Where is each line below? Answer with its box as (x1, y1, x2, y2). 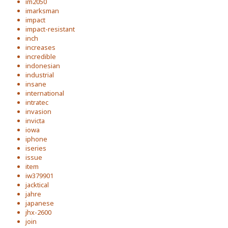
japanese (25, 198, 54, 208)
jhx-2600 (25, 207, 51, 217)
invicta (25, 116, 45, 125)
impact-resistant (25, 24, 75, 34)
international (25, 88, 64, 98)
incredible (25, 51, 56, 61)
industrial (25, 70, 54, 79)
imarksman (25, 6, 59, 15)
